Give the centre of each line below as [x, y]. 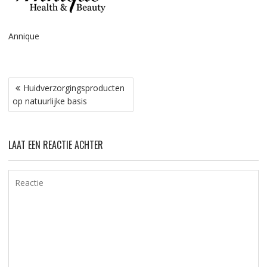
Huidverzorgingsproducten [74, 88]
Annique [24, 36]
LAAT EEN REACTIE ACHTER [55, 145]
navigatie [31, 100]
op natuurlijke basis [49, 101]
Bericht [27, 84]
